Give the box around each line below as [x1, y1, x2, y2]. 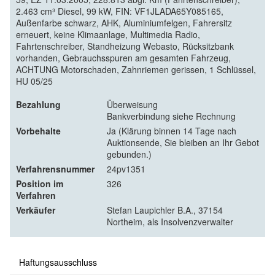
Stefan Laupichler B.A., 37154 [107, 203, 223, 216]
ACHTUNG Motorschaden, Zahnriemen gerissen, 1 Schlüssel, [16, 63, 256, 76]
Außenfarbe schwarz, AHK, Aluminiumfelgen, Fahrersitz [16, 16, 232, 29]
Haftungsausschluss [19, 255, 97, 268]
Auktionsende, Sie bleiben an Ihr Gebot [107, 136, 259, 149]
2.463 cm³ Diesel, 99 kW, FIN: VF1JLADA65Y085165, [16, 4, 223, 17]
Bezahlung [16, 98, 61, 110]
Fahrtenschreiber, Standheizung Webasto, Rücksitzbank [16, 39, 234, 52]
